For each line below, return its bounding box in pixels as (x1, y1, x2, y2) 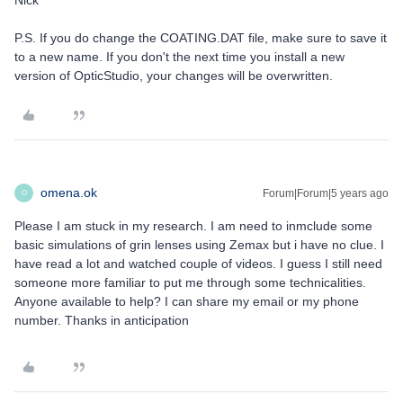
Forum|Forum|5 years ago (263, 187, 389, 201)
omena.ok (40, 185, 97, 201)
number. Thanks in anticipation (14, 313, 189, 328)
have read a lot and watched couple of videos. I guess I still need (14, 256, 382, 272)
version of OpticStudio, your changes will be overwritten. (14, 68, 336, 84)
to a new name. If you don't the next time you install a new (14, 49, 345, 65)
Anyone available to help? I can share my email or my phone (14, 294, 359, 309)
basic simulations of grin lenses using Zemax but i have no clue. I (14, 237, 384, 253)
